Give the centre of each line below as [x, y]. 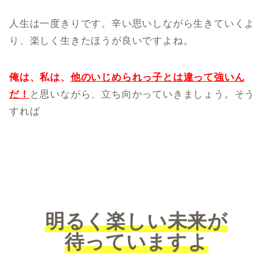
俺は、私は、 [40, 77]
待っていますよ [136, 242]
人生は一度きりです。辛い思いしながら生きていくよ [132, 24]
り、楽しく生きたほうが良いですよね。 [101, 41]
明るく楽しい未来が [136, 222]
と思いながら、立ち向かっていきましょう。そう [142, 94]
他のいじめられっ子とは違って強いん [158, 77]
